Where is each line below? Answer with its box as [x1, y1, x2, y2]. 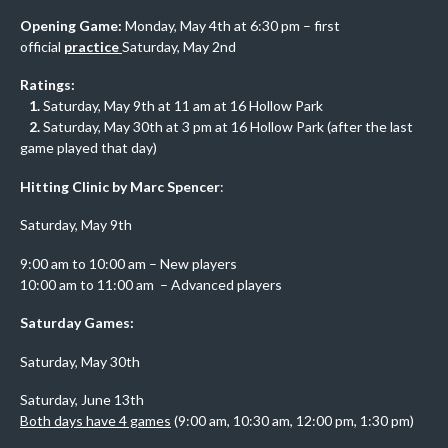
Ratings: [20, 76, 75, 93]
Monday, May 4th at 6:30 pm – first [125, 16, 340, 34]
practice [64, 37, 122, 55]
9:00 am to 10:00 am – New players [20, 254, 237, 272]
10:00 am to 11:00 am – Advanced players [20, 275, 282, 293]
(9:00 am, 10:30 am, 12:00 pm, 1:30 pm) [171, 412, 414, 429]
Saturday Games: [20, 314, 134, 331]
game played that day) [20, 139, 157, 156]
